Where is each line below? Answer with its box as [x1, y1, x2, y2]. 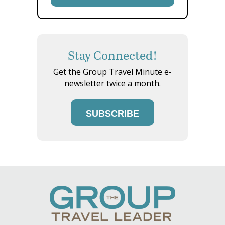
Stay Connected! [67, 46, 157, 63]
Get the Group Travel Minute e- [53, 66, 172, 77]
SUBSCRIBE [85, 108, 139, 119]
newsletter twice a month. [64, 77, 161, 89]
